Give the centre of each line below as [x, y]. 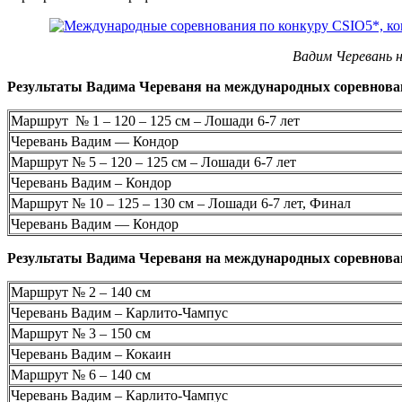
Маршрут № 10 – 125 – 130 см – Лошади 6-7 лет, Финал [181, 203]
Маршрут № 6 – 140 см [81, 374]
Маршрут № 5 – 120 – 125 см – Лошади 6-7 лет [153, 162]
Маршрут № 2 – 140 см [81, 292]
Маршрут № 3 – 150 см [81, 333]
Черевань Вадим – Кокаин [91, 354]
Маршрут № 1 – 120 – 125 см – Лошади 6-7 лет [155, 120]
